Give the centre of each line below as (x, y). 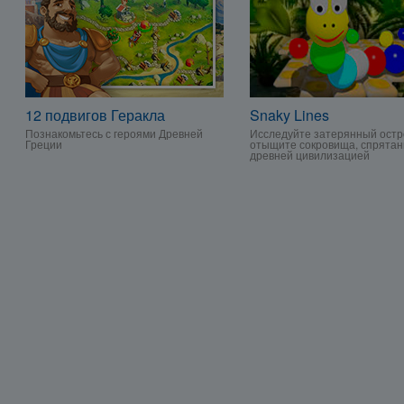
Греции (44, 144)
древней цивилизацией (310, 155)
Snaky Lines (289, 115)
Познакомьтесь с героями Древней (114, 133)
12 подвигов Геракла (95, 115)
